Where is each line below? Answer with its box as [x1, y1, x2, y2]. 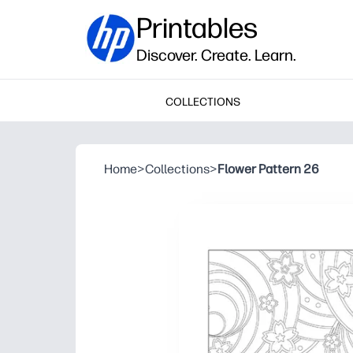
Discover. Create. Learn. [136, 46, 296, 65]
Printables [136, 11, 258, 45]
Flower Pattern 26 [217, 162, 319, 176]
